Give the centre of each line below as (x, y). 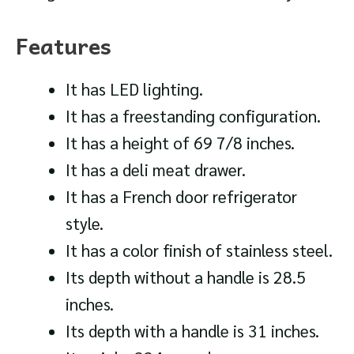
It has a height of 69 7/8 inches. (180, 142)
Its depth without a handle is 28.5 (185, 277)
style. (84, 223)
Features (64, 45)
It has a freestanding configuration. (193, 115)
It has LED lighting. (134, 88)
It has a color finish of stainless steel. (199, 250)
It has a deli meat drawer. (155, 169)
